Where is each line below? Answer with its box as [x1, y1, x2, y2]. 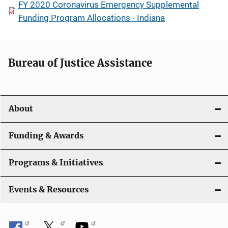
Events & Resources [9, 185, 89, 194]
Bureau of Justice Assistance [8, 56, 152, 69]
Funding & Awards [9, 131, 83, 140]
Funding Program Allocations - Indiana [18, 13, 165, 23]
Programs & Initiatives [9, 158, 103, 167]
